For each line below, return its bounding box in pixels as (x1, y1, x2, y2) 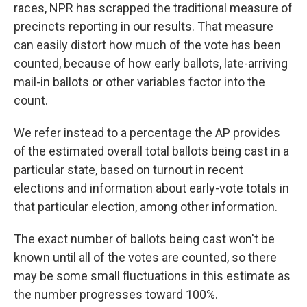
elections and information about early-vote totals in (14, 181, 289, 196)
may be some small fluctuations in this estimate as (14, 269, 291, 284)
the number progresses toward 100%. (14, 287, 218, 302)
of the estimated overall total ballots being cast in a (14, 144, 289, 159)
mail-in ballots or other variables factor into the (14, 75, 265, 90)
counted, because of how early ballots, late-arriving (14, 56, 288, 71)
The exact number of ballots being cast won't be (14, 232, 275, 247)
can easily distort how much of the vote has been (14, 38, 281, 53)
